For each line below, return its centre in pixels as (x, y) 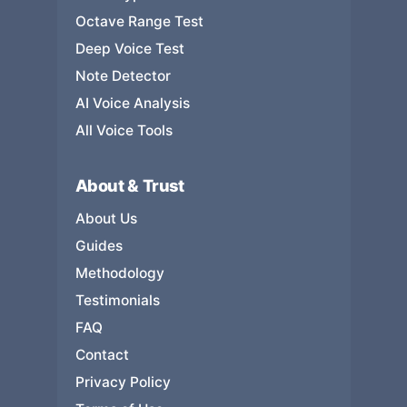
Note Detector (123, 76)
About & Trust (129, 186)
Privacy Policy (123, 382)
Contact (102, 355)
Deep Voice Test (129, 49)
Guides (99, 246)
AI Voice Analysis (132, 104)
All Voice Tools (124, 131)
